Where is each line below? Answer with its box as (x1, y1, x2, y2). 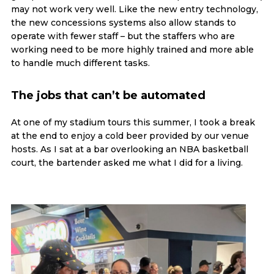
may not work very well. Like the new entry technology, (10, 4, 258, 15)
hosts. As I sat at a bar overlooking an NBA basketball (10, 144, 248, 155)
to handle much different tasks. (10, 57, 150, 68)
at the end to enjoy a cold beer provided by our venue (10, 130, 249, 141)
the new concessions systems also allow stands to (10, 17, 236, 28)
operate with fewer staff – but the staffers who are (10, 31, 235, 42)
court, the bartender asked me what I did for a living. (10, 157, 243, 168)
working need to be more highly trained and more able (10, 44, 254, 55)
